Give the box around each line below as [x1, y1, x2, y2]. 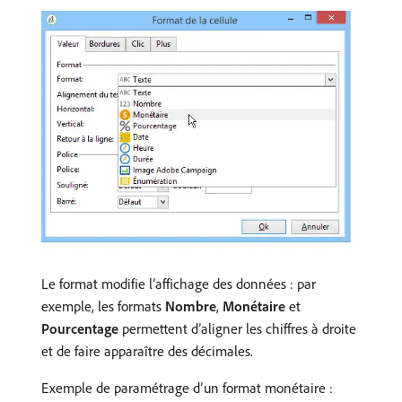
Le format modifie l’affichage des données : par [41, 274, 316, 293]
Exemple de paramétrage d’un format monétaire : [41, 378, 333, 397]
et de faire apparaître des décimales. [41, 341, 253, 360]
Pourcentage [41, 319, 118, 337]
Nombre [165, 296, 216, 315]
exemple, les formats [41, 296, 165, 315]
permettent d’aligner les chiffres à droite [118, 319, 356, 337]
